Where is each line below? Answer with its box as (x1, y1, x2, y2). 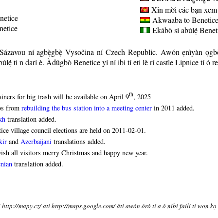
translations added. (52, 137, 106, 146)
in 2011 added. (152, 103, 195, 112)
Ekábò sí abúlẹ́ (150, 25, 198, 35)
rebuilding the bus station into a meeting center (21, 103, 152, 112)
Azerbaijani (20, 137, 52, 146)
